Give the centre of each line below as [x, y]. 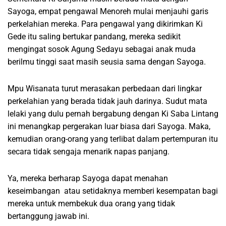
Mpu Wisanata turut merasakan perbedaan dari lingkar [105, 88]
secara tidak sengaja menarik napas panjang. [89, 151]
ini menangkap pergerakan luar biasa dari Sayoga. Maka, [109, 126]
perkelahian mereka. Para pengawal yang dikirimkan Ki [105, 24]
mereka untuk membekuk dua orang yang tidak [91, 203]
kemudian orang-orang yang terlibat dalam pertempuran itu [113, 139]
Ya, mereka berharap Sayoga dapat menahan [88, 178]
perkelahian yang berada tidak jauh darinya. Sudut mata [107, 101]
